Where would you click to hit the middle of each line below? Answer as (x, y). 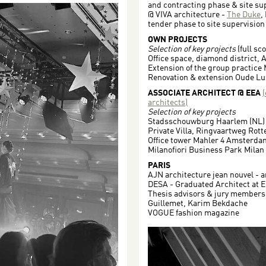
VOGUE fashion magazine (194, 213)
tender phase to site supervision (206, 24)
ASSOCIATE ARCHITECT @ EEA (205, 93)
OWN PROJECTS (178, 40)
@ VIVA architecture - (187, 15)
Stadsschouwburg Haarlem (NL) (206, 122)
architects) (168, 103)
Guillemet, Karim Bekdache (198, 204)
